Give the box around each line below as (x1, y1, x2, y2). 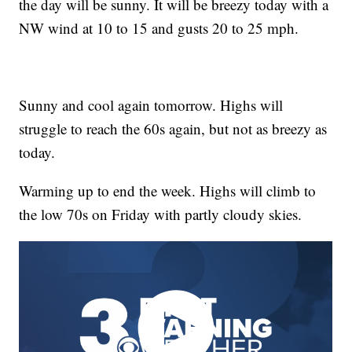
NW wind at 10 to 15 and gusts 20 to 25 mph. (19, 17, 299, 38)
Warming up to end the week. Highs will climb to (19, 180, 317, 200)
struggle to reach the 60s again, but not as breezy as (19, 118, 328, 138)
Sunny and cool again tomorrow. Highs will (19, 94, 284, 115)
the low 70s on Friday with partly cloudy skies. (19, 203, 302, 224)
